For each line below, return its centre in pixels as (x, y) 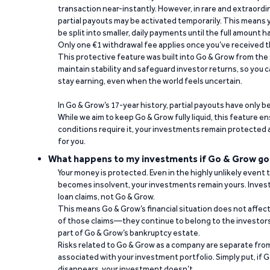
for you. (72, 141)
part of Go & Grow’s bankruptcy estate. (129, 233)
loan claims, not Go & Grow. (106, 196)
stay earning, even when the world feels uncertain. (150, 81)
